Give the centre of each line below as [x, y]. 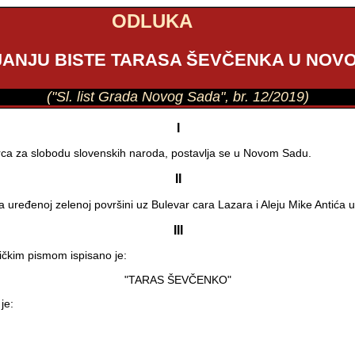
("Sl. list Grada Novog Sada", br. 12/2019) [178, 96]
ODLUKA [153, 21]
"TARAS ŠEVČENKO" [178, 279]
